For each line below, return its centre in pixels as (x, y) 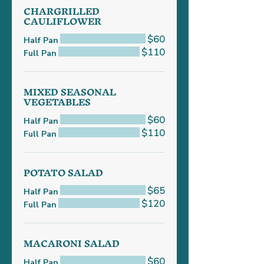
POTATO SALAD (63, 173)
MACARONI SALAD (72, 243)
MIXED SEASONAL (70, 92)
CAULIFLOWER (62, 21)
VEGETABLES (57, 102)
